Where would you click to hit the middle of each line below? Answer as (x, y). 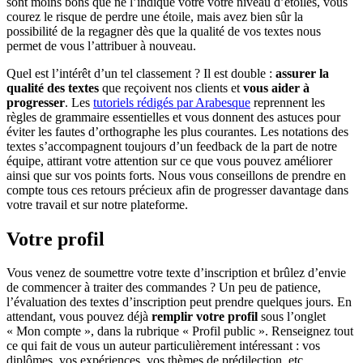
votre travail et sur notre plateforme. (97, 204)
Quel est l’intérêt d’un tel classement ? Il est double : (141, 73)
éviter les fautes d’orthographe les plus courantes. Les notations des (177, 131)
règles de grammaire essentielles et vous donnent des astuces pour (173, 117)
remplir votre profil (205, 317)
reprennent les (288, 102)
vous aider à (276, 88)
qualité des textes (53, 88)
